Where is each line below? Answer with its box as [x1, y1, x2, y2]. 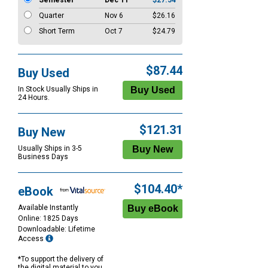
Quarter [39, 11, 64, 20]
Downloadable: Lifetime [18, 225, 95, 234]
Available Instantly [18, 203, 78, 212]
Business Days [18, 153, 68, 162]
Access [18, 234, 45, 243]
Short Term [39, 27, 75, 36]
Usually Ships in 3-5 [18, 144, 82, 153]
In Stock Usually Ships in [18, 85, 98, 94]
